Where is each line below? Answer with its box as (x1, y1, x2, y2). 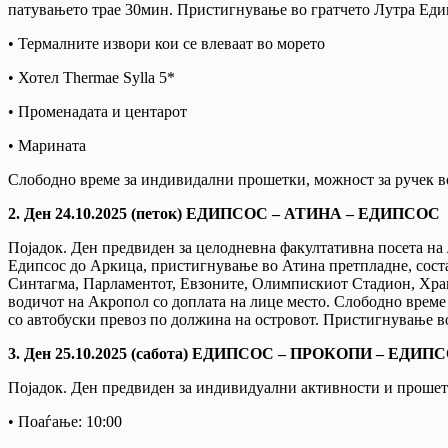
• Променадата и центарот (8, 102, 187, 120)
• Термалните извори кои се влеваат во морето (8, 34, 325, 52)
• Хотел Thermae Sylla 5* (8, 68, 175, 86)
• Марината (8, 136, 86, 154)
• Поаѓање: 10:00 (8, 412, 122, 430)
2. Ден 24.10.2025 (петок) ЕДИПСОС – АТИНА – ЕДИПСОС (8, 204, 440, 222)
